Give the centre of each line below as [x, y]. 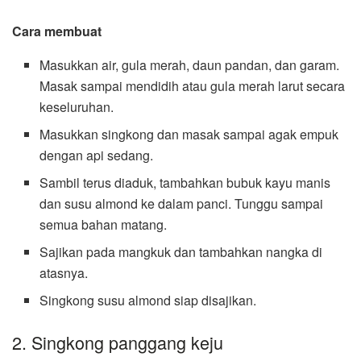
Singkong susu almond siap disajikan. [148, 300]
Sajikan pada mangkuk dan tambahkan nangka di [181, 251]
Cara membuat [57, 31]
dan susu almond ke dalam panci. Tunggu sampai [182, 203]
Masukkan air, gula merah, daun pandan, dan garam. [190, 64]
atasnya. [64, 272]
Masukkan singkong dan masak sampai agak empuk [189, 134]
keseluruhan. [77, 106]
